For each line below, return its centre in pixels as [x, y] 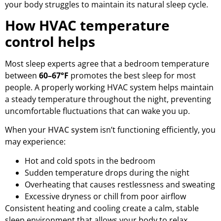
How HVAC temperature [87, 25]
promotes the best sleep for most [132, 75]
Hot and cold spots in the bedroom [90, 161]
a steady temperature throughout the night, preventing [108, 99]
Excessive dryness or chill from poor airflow [105, 196]
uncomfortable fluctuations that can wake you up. [97, 111]
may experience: [35, 142]
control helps [50, 41]
